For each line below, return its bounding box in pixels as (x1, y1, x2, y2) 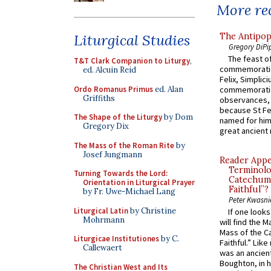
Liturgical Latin (74, 205, 128, 216)
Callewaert (83, 243, 122, 253)
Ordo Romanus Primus (74, 83, 153, 94)
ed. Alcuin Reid (83, 65, 136, 75)
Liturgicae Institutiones (74, 233, 159, 244)
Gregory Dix (83, 121, 129, 131)
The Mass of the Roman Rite (74, 140, 174, 151)
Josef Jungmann (83, 149, 142, 160)
